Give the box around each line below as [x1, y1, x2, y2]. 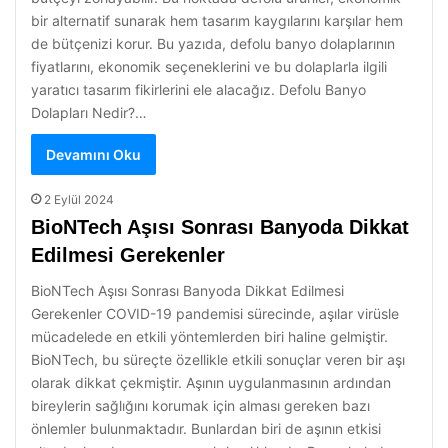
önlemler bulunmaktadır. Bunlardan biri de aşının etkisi [31, 420, 381, 437]
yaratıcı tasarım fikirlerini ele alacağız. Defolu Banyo [31, 81, 366, 98]
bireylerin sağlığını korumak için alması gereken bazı [31, 397, 370, 414]
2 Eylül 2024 [44, 192, 114, 207]
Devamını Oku [46, 146, 141, 163]
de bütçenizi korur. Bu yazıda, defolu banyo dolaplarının [31, 35, 395, 52]
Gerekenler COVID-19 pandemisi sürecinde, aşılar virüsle [31, 305, 399, 322]
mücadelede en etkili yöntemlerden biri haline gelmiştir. [31, 328, 388, 345]
